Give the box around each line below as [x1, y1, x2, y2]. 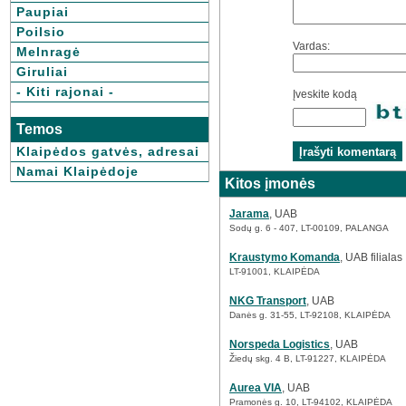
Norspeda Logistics [229, 338, 330, 351]
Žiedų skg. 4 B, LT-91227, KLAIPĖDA [229, 353, 386, 363]
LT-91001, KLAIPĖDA [229, 266, 320, 276]
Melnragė [16, 44, 81, 59]
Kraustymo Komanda [229, 251, 340, 264]
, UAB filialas [340, 251, 402, 264]
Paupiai [16, 5, 69, 19]
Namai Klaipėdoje [16, 164, 139, 179]
